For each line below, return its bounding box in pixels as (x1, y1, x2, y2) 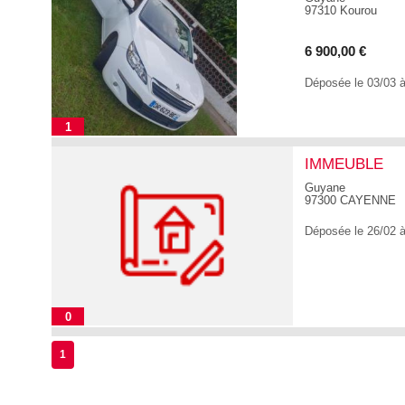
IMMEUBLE (305, 155, 383, 173)
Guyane (305, 181, 345, 194)
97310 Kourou (305, 4, 377, 17)
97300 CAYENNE (305, 193, 396, 207)
